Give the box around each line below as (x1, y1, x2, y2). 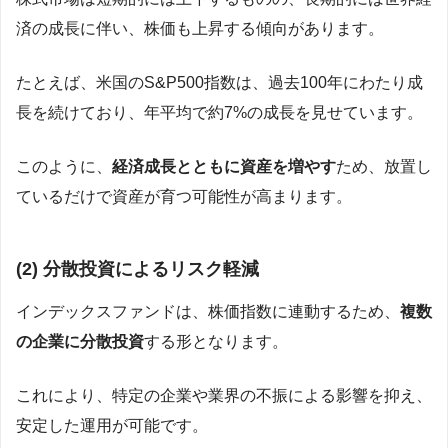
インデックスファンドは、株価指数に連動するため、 (16, 303, 400, 321)
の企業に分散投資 (16, 333, 144, 351)
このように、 (16, 158, 112, 176)
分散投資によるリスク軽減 (43, 258, 259, 279)
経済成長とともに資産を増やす (112, 158, 336, 176)
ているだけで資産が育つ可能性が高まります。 (16, 188, 352, 206)
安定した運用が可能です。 (16, 417, 208, 435)
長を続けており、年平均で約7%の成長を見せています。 (16, 104, 423, 122)
